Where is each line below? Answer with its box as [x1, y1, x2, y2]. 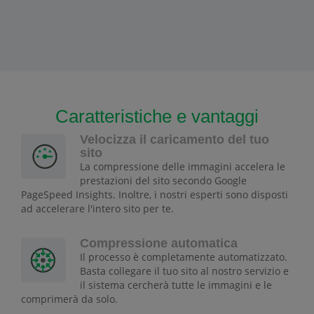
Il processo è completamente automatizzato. [80, 250, 287, 264]
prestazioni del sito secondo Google [80, 174, 247, 188]
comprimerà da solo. [21, 292, 118, 306]
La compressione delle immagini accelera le [80, 160, 285, 174]
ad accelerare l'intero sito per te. [21, 202, 174, 216]
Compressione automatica [80, 236, 238, 251]
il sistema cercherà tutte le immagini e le [80, 278, 272, 292]
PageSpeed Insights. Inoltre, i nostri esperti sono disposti [21, 188, 288, 202]
